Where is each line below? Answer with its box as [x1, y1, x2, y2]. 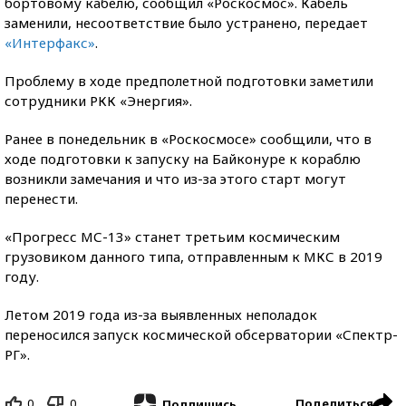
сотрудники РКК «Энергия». [5, 92, 192, 110]
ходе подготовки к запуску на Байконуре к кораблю [5, 150, 361, 168]
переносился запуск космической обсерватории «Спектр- [5, 325, 398, 343]
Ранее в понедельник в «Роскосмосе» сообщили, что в [5, 130, 372, 148]
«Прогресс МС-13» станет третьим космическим [5, 227, 340, 246]
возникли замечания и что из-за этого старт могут [5, 169, 346, 188]
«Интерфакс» [5, 34, 95, 52]
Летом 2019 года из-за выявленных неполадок [5, 305, 317, 324]
